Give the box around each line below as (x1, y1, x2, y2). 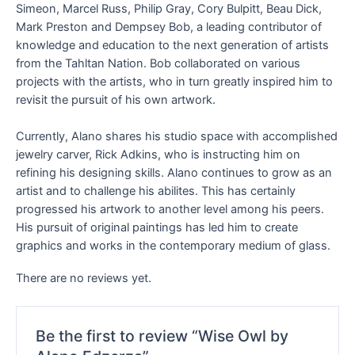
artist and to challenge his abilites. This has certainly (16, 184, 296, 199)
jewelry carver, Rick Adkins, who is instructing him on (16, 147, 300, 162)
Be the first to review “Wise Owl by (36, 326, 289, 345)
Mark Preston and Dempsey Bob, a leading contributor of (16, 20, 322, 35)
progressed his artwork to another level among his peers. (16, 202, 324, 217)
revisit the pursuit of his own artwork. (16, 93, 216, 108)
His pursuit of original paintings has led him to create (16, 220, 298, 235)
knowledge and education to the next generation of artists (16, 38, 329, 53)
